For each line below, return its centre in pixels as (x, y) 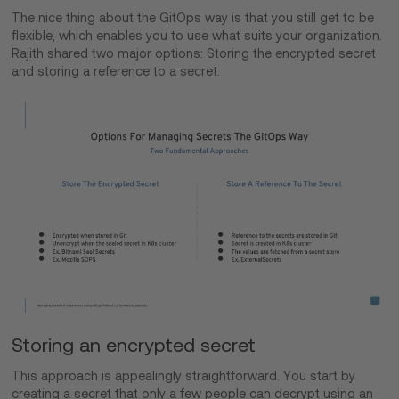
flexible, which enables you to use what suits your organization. (197, 35)
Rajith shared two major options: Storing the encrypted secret (194, 53)
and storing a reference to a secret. (118, 71)
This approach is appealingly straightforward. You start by (184, 375)
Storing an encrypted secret (134, 345)
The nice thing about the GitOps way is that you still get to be (193, 17)
